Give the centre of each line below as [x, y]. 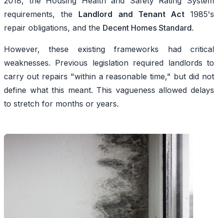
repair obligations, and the [53, 27]
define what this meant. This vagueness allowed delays [109, 90]
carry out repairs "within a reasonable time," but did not [109, 76]
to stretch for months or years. [63, 103]
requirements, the [41, 14]
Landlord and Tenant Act [131, 14]
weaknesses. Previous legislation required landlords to [109, 63]
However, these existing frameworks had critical [109, 49]
